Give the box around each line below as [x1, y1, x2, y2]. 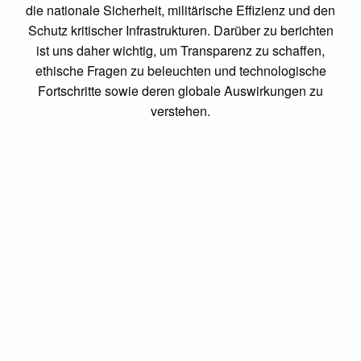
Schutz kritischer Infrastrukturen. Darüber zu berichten [27, 20, 334, 39]
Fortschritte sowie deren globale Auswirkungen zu [38, 81, 323, 100]
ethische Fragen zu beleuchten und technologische [35, 60, 326, 80]
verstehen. [151, 101, 210, 120]
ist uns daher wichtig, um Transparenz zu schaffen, [36, 40, 325, 60]
